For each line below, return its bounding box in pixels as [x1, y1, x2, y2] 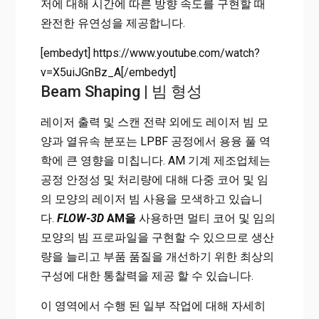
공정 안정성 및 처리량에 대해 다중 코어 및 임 [40, 173, 268, 187]
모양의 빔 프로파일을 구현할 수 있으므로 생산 [40, 231, 274, 245]
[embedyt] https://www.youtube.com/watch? [40, 46, 260, 61]
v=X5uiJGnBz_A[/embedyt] [40, 66, 176, 80]
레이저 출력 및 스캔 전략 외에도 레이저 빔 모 [40, 115, 268, 130]
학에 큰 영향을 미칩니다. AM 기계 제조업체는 [40, 154, 271, 168]
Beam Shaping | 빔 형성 [40, 83, 202, 101]
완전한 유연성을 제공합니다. [40, 16, 185, 31]
